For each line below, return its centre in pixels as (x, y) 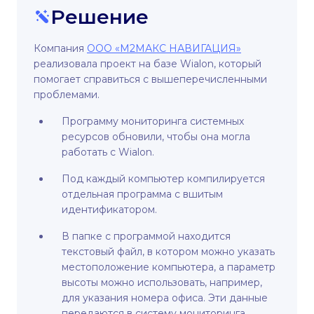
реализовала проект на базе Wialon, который (148, 64)
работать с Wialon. (108, 152)
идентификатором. (109, 210)
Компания (60, 49)
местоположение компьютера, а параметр (169, 267)
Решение (100, 17)
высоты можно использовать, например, (162, 283)
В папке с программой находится (146, 237)
